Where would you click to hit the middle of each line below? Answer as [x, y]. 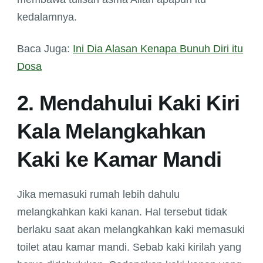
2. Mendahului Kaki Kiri [129, 103]
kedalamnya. [47, 17]
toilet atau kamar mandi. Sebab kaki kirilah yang [129, 247]
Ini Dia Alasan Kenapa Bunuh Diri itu [158, 49]
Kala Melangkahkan [112, 131]
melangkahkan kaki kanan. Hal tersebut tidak [122, 212]
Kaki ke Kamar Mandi [119, 160]
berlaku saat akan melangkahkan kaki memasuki [131, 230]
